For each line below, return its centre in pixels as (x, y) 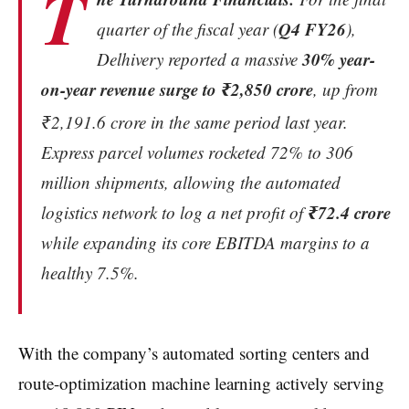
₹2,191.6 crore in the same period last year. (194, 122)
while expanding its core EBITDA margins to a (205, 243)
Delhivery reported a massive (199, 58)
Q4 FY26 (312, 28)
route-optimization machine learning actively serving (201, 383)
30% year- (338, 58)
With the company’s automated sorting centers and (194, 353)
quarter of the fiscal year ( (187, 28)
